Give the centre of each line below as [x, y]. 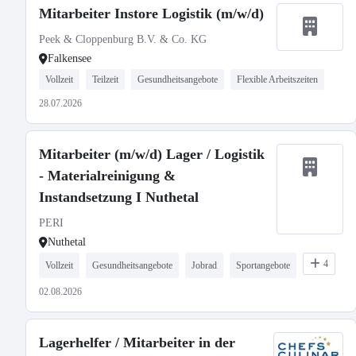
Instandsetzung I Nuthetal [119, 197]
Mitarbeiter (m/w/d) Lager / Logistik [152, 154]
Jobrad [204, 265]
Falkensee [70, 58]
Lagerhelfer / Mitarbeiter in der [137, 342]
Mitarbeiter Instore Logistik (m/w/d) [151, 14]
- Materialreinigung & [107, 176]
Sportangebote [263, 265]
